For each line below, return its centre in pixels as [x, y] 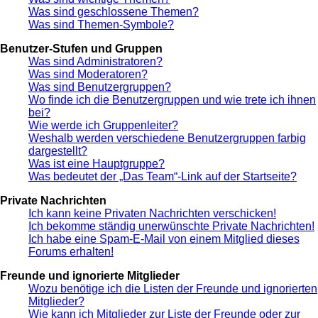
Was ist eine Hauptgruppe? [97, 163]
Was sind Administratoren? [95, 61]
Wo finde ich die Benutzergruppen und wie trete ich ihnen [172, 99]
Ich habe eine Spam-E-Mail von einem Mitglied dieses [164, 238]
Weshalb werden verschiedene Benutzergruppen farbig [167, 138]
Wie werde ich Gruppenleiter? [103, 125]
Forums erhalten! [71, 251]
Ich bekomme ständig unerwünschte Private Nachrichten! [171, 226]
